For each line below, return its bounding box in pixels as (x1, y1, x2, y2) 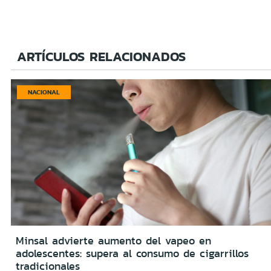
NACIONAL (28, 87, 60, 97)
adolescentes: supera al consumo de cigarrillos (16, 246, 249, 262)
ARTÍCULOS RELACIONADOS (17, 46, 186, 67)
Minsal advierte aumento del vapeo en (16, 233, 211, 249)
